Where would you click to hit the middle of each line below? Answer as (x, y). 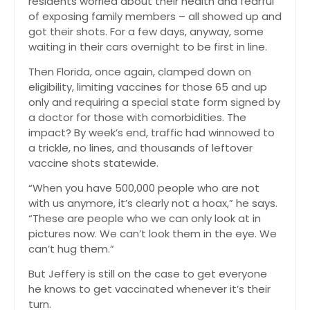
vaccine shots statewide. (93, 163)
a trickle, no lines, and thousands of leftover (140, 148)
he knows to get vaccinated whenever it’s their (149, 289)
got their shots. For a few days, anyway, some (146, 31)
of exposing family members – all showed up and (155, 16)
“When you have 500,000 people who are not (144, 188)
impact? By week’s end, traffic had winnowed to (152, 133)
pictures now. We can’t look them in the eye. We (153, 234)
